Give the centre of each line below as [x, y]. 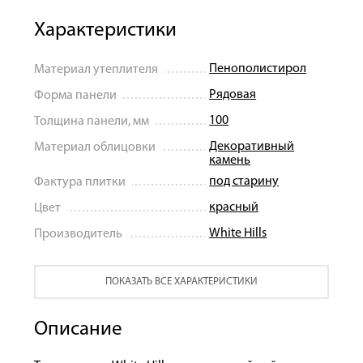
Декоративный [252, 147]
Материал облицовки [94, 147]
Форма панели [75, 96]
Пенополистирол [258, 69]
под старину [244, 181]
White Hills [238, 233]
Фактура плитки [79, 182]
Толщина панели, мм [91, 122]
